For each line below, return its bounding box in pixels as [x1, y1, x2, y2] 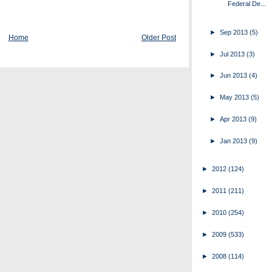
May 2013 [220, 93, 251, 101]
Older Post [141, 33, 176, 41]
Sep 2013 [220, 28, 250, 36]
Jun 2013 [220, 72, 250, 80]
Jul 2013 [220, 50, 247, 58]
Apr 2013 [220, 115, 249, 123]
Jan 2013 [220, 137, 250, 144]
